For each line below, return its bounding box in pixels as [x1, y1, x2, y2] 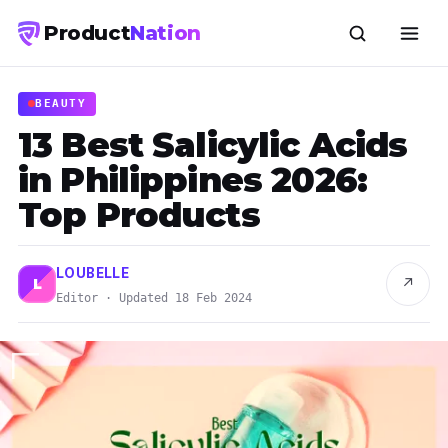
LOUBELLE [56, 264, 130, 281]
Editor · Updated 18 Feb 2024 [56, 290, 252, 305]
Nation [130, 21, 201, 45]
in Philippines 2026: [18, 158, 367, 201]
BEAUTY [35, 96, 87, 110]
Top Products [18, 193, 260, 236]
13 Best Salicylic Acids [18, 123, 408, 166]
